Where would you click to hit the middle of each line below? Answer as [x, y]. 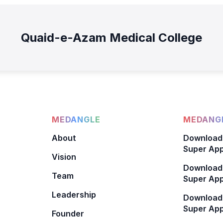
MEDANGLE [76, 119]
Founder [68, 213]
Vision [64, 157]
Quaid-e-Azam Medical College [111, 37]
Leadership [74, 194]
